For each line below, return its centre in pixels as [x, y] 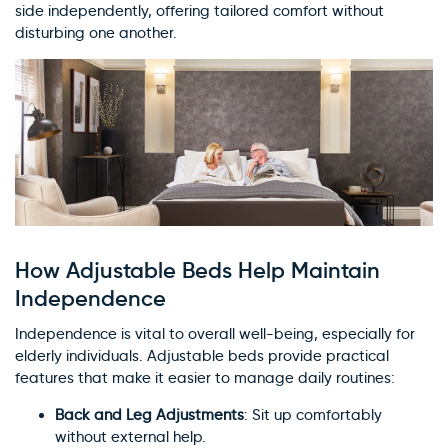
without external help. [130, 436]
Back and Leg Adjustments [149, 414]
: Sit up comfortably [313, 414]
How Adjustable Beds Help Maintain [197, 270]
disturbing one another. [96, 32]
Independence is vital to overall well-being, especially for [215, 333]
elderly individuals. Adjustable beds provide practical [202, 355]
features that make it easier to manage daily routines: [205, 377]
